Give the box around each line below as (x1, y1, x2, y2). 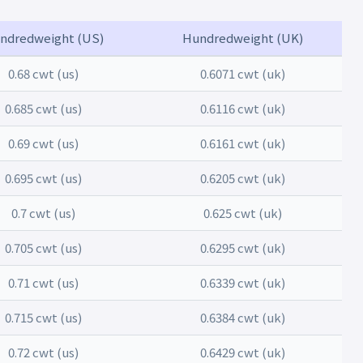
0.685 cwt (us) (5, 100, 82, 117)
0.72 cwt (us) (8, 344, 79, 361)
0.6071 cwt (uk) (199, 65, 285, 82)
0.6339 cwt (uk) (199, 274, 285, 291)
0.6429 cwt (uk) (199, 344, 285, 361)
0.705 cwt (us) (5, 239, 82, 256)
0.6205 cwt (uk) (199, 169, 285, 186)
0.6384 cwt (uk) (199, 309, 285, 326)
